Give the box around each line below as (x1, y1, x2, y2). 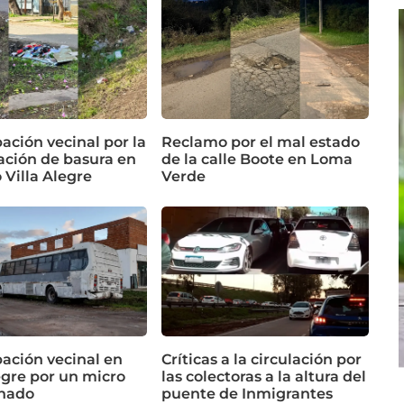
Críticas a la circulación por (161, 351, 362, 369)
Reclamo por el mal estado (161, 133, 360, 151)
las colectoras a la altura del (161, 368, 366, 386)
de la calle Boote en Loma (161, 151, 353, 169)
